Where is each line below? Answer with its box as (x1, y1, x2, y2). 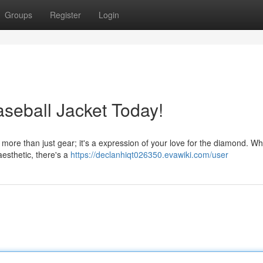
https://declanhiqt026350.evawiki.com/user (70, 149, 228, 160)
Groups (5, 9, 32, 21)
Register (50, 9, 81, 21)
